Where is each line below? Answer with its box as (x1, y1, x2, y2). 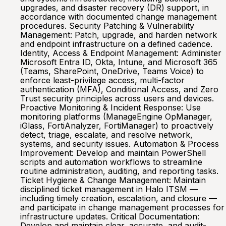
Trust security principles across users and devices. (20, 93, 214, 103)
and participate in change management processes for (20, 202, 224, 212)
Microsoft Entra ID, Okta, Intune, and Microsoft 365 (20, 57, 217, 67)
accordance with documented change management (20, 12, 216, 22)
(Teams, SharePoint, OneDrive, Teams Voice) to (20, 66, 204, 76)
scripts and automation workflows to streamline (20, 157, 202, 167)
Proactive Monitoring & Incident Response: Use (20, 102, 201, 112)
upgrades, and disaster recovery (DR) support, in (20, 3, 209, 13)
